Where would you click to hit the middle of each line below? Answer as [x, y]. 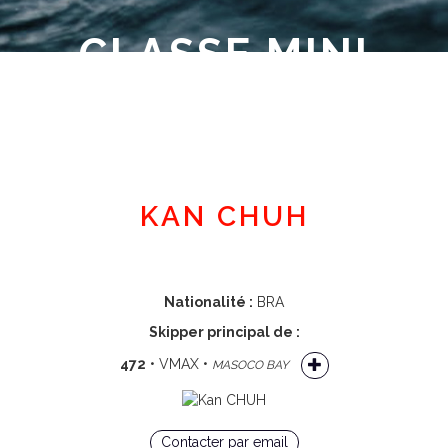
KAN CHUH [224, 216]
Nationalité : [208, 302]
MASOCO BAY [250, 365]
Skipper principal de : [224, 332]
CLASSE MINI [224, 55]
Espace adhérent [228, 152]
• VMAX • [178, 364]
